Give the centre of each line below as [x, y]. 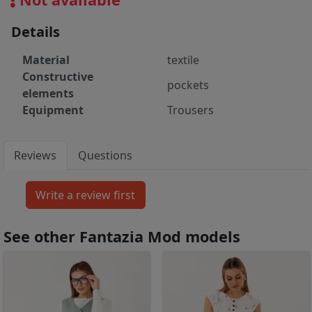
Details [36, 32]
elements [48, 94]
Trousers [190, 110]
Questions [106, 156]
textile [183, 60]
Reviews [36, 156]
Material [46, 60]
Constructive [58, 77]
